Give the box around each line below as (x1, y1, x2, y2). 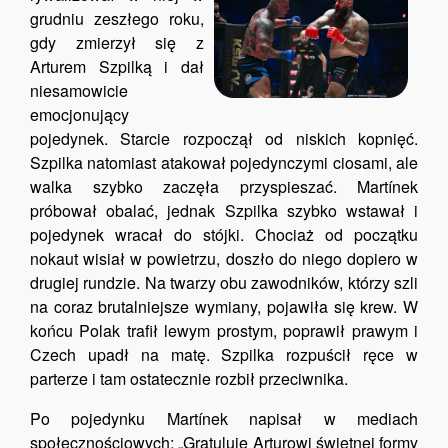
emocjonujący (30, 103, 129, 126)
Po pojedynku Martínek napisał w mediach (30, 407, 418, 430)
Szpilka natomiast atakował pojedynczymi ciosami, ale (30, 151, 418, 174)
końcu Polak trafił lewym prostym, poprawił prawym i (30, 319, 418, 342)
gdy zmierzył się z (30, 31, 204, 54)
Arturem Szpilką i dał (30, 55, 204, 78)
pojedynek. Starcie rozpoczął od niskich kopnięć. (30, 127, 418, 150)
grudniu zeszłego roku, (30, 7, 204, 30)
